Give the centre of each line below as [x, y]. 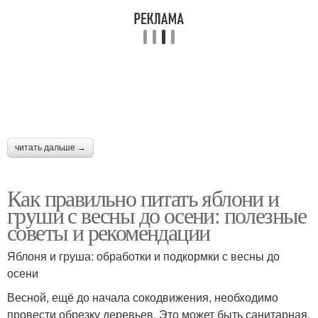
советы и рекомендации [109, 232]
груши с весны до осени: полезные [157, 215]
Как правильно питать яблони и [143, 198]
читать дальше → [50, 148]
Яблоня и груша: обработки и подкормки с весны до [143, 256]
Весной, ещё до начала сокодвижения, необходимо [143, 297]
